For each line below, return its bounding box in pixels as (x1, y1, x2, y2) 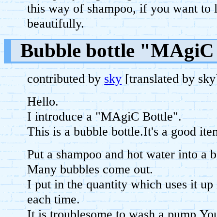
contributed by (27, 72, 105, 86)
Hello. (27, 94, 59, 109)
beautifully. (27, 16, 85, 31)
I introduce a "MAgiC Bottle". (27, 109, 182, 124)
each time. (27, 192, 80, 207)
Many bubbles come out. (27, 162, 154, 177)
